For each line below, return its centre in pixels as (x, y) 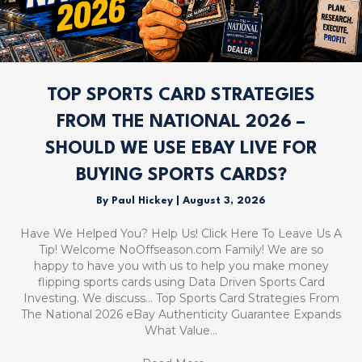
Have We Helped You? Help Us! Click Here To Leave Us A (181, 233)
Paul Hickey (144, 200)
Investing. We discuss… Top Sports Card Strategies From (181, 298)
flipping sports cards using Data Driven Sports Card (181, 282)
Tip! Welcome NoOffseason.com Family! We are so (181, 249)
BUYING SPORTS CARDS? (181, 175)
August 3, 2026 (224, 200)
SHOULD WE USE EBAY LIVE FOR (181, 148)
